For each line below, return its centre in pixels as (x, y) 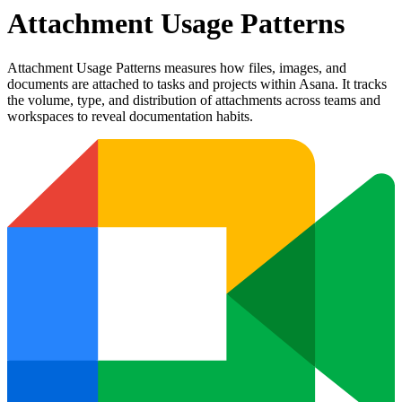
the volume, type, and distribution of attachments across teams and (194, 100)
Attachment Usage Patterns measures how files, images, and (177, 67)
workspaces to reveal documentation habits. (130, 116)
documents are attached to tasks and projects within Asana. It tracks (197, 83)
